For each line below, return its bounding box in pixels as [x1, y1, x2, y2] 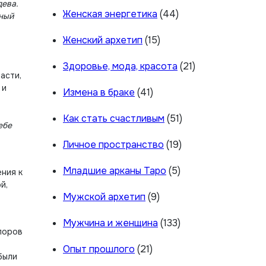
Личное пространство [63, 138, 164, 151]
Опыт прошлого [63, 243, 135, 255]
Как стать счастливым [63, 112, 164, 125]
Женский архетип [63, 34, 142, 46]
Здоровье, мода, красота [63, 60, 178, 72]
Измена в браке [63, 86, 135, 99]
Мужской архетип [63, 191, 145, 203]
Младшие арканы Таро [63, 164, 166, 177]
